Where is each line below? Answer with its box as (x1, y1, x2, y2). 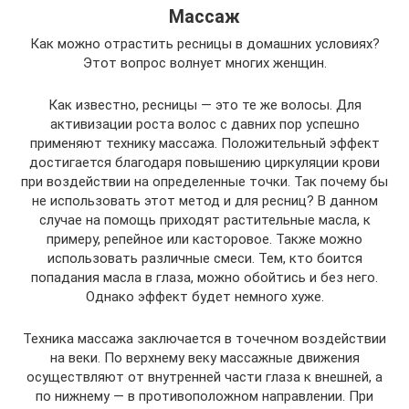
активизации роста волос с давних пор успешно (49, 116, 360, 133)
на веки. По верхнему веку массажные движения (49, 350, 360, 367)
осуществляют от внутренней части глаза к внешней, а (26, 369, 383, 386)
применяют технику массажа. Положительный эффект (29, 135, 380, 152)
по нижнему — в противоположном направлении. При (36, 388, 373, 405)
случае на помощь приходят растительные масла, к (38, 212, 371, 229)
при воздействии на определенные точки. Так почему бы (21, 173, 388, 191)
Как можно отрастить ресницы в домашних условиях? (29, 36, 380, 53)
